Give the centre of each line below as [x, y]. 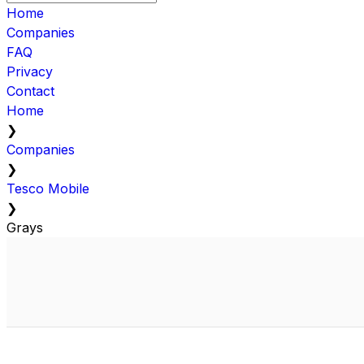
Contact [30, 91]
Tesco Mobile [48, 188]
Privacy [30, 71]
